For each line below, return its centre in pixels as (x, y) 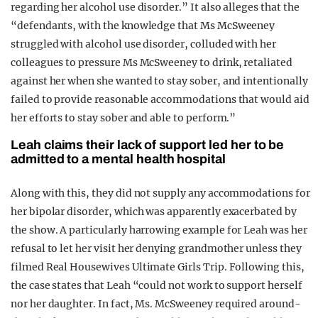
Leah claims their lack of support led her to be (148, 145)
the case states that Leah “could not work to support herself (157, 286)
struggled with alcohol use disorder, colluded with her (143, 44)
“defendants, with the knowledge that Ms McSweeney (143, 26)
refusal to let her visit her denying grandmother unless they (156, 249)
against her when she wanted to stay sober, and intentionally (159, 81)
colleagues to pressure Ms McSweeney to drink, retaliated (152, 63)
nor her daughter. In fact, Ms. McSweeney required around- (156, 304)
